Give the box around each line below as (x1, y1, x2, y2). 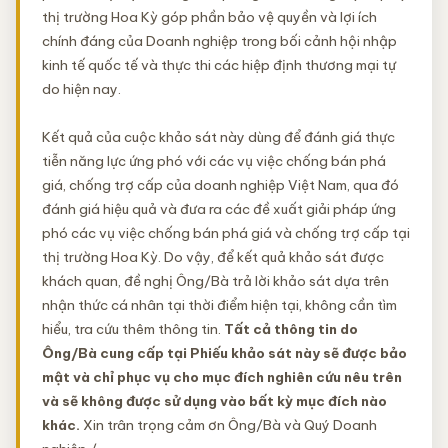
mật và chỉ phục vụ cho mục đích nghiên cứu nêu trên (42, 368, 402, 386)
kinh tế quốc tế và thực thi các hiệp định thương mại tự (42, 56, 396, 74)
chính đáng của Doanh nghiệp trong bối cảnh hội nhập (42, 32, 397, 50)
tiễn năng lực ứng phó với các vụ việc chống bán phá (42, 152, 386, 170)
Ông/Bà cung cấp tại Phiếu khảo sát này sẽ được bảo (42, 344, 407, 362)
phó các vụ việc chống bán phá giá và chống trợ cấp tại (42, 224, 410, 242)
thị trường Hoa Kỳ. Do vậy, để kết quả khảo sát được (42, 248, 384, 266)
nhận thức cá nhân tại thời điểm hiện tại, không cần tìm (42, 296, 397, 314)
